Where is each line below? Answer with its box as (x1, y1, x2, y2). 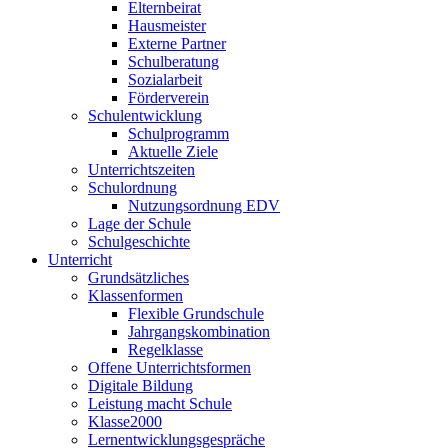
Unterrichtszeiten (88, 160, 195, 178)
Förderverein (128, 88, 209, 106)
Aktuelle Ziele (128, 142, 218, 160)
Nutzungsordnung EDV (128, 196, 280, 214)
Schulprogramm (128, 124, 229, 142)
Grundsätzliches (88, 268, 189, 286)
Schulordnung (88, 178, 177, 196)
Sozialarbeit (128, 70, 202, 88)
